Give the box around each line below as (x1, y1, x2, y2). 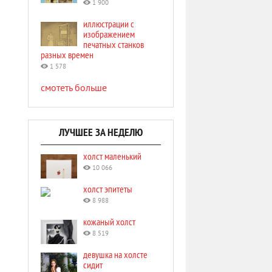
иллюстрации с (83, 18, 134, 30)
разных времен (41, 49, 93, 61)
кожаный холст (83, 216, 135, 228)
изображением (83, 28, 135, 40)
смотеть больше (41, 83, 107, 95)
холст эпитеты (83, 183, 132, 195)
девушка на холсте (83, 248, 148, 260)
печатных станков (83, 38, 144, 50)
